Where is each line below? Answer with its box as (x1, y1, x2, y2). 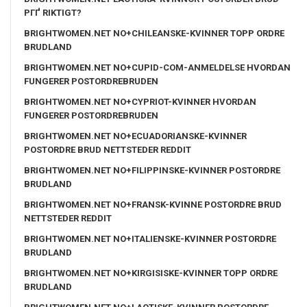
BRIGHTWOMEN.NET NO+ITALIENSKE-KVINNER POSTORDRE (24, 233, 276, 244)
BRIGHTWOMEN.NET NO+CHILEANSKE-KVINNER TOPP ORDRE (24, 27, 284, 38)
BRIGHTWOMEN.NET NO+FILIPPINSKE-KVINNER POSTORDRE (24, 164, 280, 175)
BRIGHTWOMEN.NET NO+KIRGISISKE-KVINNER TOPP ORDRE (24, 267, 278, 278)
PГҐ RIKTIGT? (24, 7, 82, 18)
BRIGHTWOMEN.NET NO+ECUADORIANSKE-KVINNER (24, 130, 247, 141)
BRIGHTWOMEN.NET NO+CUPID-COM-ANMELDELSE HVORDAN (24, 62, 291, 73)
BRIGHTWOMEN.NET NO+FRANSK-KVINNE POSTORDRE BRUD (24, 199, 282, 210)
